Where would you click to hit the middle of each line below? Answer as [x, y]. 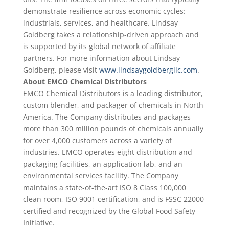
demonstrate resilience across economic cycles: [104, 11]
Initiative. [39, 223]
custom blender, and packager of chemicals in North [113, 105]
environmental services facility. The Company [100, 176]
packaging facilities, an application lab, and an [102, 164]
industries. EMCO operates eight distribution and [107, 152]
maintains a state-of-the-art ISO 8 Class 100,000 [104, 187]
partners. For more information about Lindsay [101, 58]
